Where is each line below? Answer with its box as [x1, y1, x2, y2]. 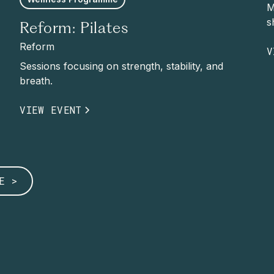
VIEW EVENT [20, 103, 82, 116]
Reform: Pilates [20, 21, 128, 37]
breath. [20, 74, 53, 87]
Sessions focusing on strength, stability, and [20, 59, 224, 72]
